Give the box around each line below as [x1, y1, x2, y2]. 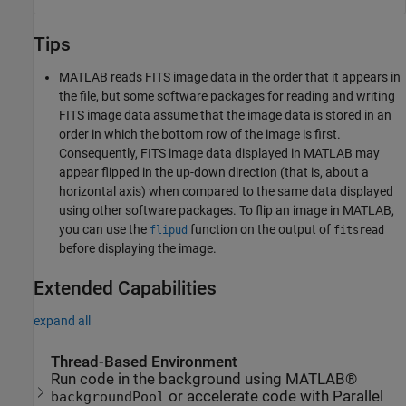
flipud [150, 223, 188, 237]
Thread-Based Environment [51, 353, 238, 372]
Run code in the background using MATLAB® [51, 371, 358, 389]
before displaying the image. [59, 240, 217, 256]
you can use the [59, 221, 150, 237]
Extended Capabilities [34, 276, 217, 299]
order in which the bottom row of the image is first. [59, 126, 341, 141]
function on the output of [188, 221, 333, 237]
